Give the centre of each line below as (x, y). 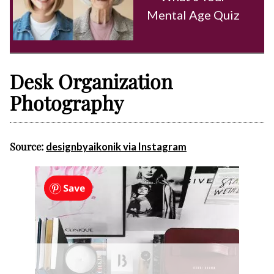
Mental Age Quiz (193, 14)
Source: (28, 146)
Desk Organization (91, 81)
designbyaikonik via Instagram (116, 146)
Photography (67, 102)
